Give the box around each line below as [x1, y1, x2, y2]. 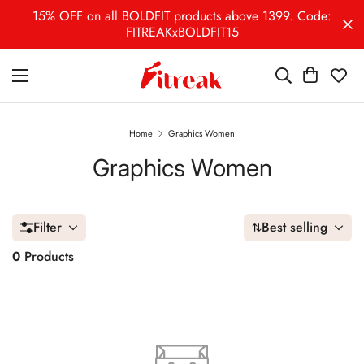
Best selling [262, 218, 327, 237]
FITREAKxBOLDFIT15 [125, 23, 239, 41]
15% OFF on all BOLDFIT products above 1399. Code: [32, 6, 331, 25]
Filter [33, 218, 62, 237]
